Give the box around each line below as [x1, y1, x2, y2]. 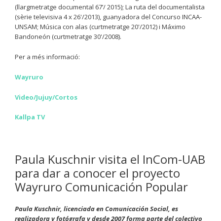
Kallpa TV [15, 112, 45, 122]
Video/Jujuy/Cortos [15, 92, 77, 102]
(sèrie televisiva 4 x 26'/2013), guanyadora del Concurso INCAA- [15, 12, 202, 22]
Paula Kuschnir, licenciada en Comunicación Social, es [15, 204, 178, 213]
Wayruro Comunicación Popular [15, 178, 188, 195]
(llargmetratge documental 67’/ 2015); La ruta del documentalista [15, 2, 205, 12]
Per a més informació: [15, 52, 80, 61]
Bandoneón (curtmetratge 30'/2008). [15, 32, 121, 41]
